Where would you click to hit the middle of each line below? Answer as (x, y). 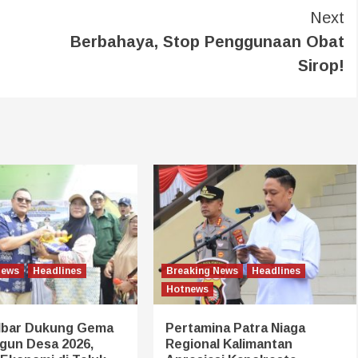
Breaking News (202, 270)
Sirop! (321, 65)
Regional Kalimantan (229, 344)
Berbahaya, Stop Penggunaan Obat (207, 41)
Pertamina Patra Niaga (235, 328)
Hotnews (187, 289)
